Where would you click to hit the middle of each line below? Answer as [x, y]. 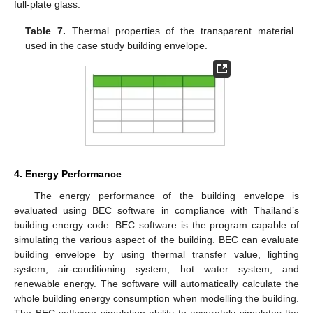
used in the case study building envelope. [117, 46]
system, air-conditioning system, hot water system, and [156, 269]
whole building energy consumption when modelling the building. [156, 298]
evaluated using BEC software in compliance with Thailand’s [156, 210]
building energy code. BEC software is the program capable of [156, 225]
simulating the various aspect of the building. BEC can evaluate [156, 239]
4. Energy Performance [68, 174]
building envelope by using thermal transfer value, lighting [156, 254]
